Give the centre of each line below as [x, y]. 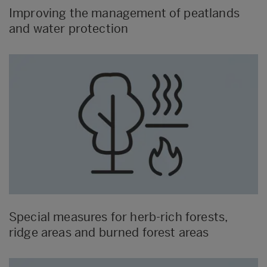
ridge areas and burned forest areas [109, 233]
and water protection [69, 29]
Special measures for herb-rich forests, [118, 217]
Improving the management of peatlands [124, 13]
